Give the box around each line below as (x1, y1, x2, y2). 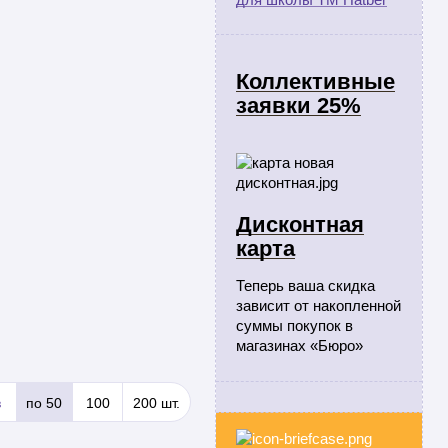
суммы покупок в (236, 317, 353, 334)
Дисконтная (236, 212, 364, 237)
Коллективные (236, 69, 395, 94)
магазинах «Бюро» (236, 337, 363, 354)
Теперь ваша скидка (236, 277, 375, 294)
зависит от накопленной (236, 297, 401, 314)
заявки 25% (236, 93, 361, 118)
